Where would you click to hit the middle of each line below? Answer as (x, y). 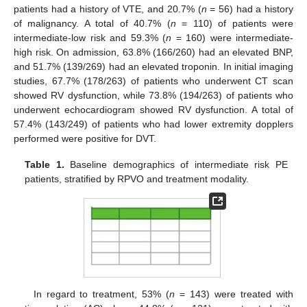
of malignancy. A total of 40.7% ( (92, 23)
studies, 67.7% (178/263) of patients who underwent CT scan (153, 81)
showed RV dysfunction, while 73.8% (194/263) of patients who (153, 95)
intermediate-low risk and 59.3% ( (90, 37)
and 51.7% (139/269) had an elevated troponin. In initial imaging (153, 66)
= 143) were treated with (234, 294)
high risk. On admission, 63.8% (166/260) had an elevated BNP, (153, 52)
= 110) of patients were (235, 23)
